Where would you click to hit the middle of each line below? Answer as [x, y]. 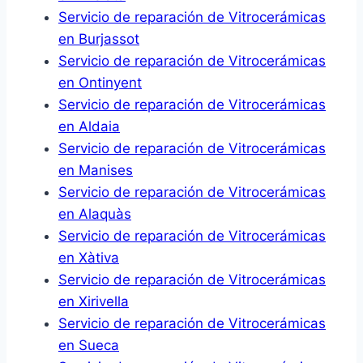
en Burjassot [99, 39]
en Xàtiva [89, 258]
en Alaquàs [95, 214]
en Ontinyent [100, 83]
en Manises [96, 171]
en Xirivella [94, 302]
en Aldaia [89, 127]
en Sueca [89, 346]
